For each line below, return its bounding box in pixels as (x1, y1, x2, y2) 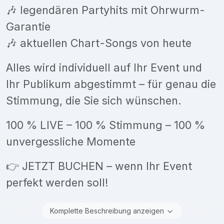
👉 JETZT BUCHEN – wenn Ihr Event (6, 159, 192, 172)
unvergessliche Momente (6, 134, 135, 148)
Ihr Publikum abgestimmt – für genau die (6, 77, 216, 90)
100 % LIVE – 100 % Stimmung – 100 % (6, 118, 205, 131)
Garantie (6, 19, 50, 33)
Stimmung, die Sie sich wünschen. (6, 93, 181, 107)
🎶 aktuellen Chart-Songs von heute (6, 36, 191, 49)
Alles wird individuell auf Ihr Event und (6, 60, 202, 74)
